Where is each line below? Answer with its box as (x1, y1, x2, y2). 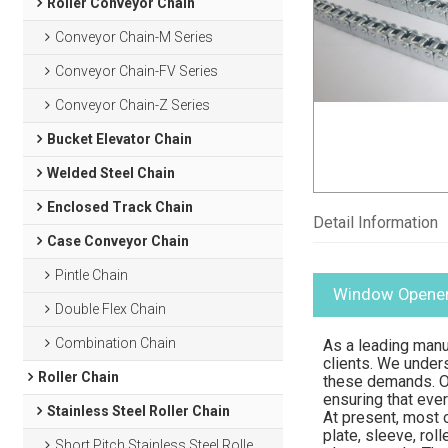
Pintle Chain (55, 267, 129, 283)
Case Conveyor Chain (46, 233, 189, 249)
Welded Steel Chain (46, 165, 175, 181)
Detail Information (312, 213, 438, 232)
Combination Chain (55, 335, 177, 351)
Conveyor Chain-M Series (55, 29, 214, 45)
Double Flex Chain (55, 301, 167, 317)
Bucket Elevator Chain (46, 131, 192, 147)
